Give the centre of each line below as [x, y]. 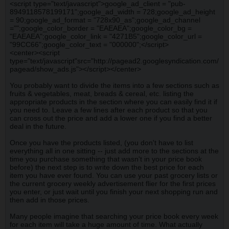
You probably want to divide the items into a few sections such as [114, 85]
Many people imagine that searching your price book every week [114, 216]
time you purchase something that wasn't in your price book [106, 159]
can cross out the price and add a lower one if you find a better [111, 118]
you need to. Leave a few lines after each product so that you [109, 110]
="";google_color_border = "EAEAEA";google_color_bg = [101, 28]
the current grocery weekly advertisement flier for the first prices [113, 184]
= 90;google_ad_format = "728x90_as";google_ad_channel [105, 20]
